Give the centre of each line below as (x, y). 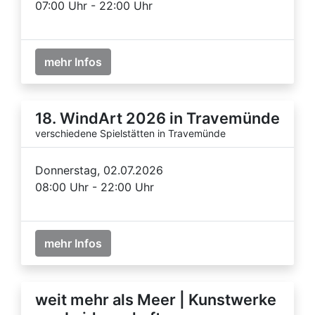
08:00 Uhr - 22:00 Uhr (95, 187)
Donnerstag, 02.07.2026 (99, 170)
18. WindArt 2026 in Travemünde (157, 118)
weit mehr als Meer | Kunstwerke (156, 299)
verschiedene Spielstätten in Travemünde (130, 133)
